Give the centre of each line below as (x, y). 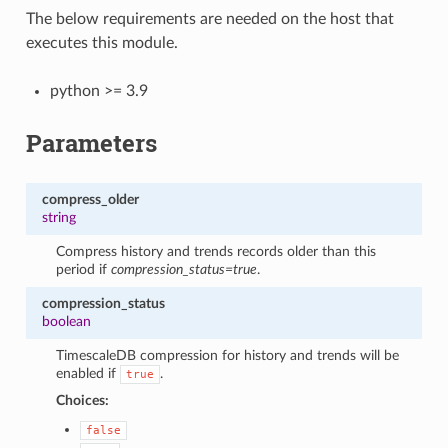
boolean (66, 321)
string (58, 217)
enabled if (88, 373)
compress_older (90, 199)
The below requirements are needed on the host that (209, 18)
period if (84, 269)
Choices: (83, 400)
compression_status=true (184, 269)
